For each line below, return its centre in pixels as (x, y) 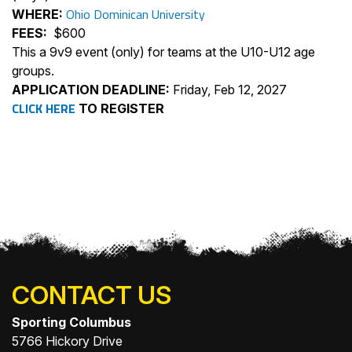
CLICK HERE (44, 108)
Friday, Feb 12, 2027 (228, 90)
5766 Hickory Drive (67, 341)
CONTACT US (92, 295)
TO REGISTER (120, 108)
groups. (33, 71)
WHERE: (39, 14)
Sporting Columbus (71, 322)
